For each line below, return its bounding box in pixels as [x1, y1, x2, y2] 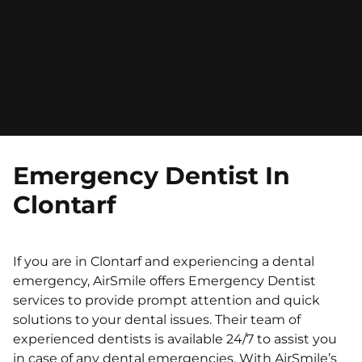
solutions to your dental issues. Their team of [13, 312, 301, 327]
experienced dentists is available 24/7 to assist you [13, 331, 337, 347]
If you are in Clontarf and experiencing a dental [13, 254, 314, 269]
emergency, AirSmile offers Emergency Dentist [13, 273, 316, 288]
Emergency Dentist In [13, 161, 290, 191]
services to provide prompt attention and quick [13, 293, 320, 308]
